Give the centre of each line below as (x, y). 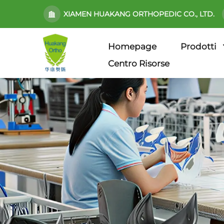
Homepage (132, 46)
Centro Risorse (139, 63)
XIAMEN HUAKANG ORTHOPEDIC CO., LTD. (139, 14)
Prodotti (198, 46)
